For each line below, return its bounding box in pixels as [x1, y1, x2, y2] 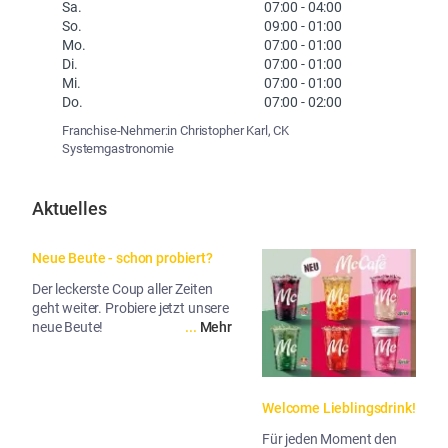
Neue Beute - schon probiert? [32, 250, 213, 267]
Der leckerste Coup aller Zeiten [32, 281, 213, 298]
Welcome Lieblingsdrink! [262, 400, 416, 417]
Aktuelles [32, 198, 107, 220]
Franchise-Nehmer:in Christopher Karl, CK [62, 122, 290, 138]
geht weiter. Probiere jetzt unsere [32, 300, 229, 317]
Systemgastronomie [62, 140, 174, 156]
